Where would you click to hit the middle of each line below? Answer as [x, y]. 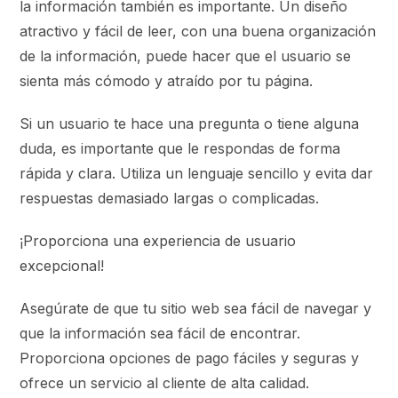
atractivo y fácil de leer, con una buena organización [198, 31]
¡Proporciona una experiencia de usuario [158, 240]
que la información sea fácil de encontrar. [160, 333]
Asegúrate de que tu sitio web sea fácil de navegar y [196, 308]
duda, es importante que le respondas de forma [180, 148]
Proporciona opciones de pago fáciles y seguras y [190, 358]
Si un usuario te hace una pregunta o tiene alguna [190, 123]
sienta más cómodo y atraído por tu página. [167, 80]
